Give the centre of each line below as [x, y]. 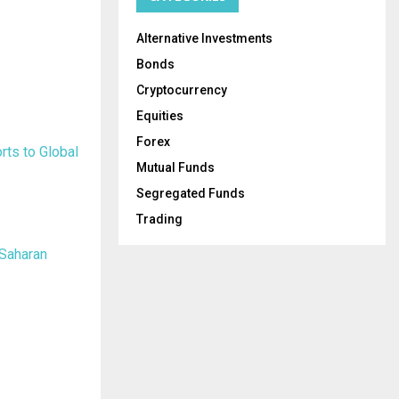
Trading [159, 219]
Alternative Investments [204, 38]
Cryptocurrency [182, 90]
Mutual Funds [175, 167]
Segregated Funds [191, 193]
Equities [160, 115]
